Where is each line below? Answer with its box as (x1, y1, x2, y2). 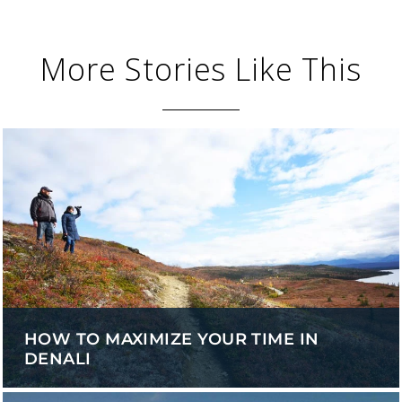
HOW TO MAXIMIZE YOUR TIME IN (24, 329, 319, 350)
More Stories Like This (40, 48, 362, 91)
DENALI (24, 349, 92, 370)
